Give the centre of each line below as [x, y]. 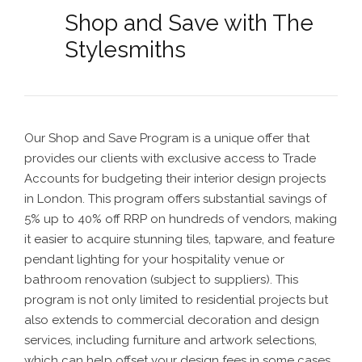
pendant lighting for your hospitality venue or [154, 260]
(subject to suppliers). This [223, 280]
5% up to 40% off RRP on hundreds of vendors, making [181, 219]
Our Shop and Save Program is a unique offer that [167, 139]
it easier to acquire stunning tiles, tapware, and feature [179, 240]
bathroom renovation [86, 280]
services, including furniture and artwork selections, [170, 341]
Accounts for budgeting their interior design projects [175, 179]
